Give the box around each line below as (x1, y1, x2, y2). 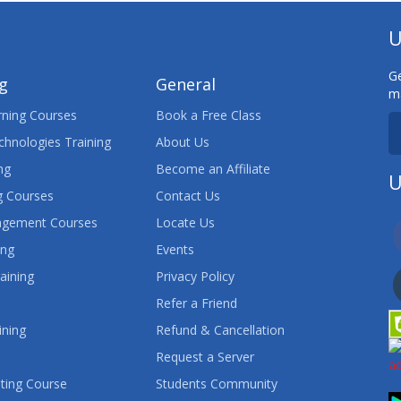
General (155, 73, 216, 95)
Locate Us (155, 214, 215, 231)
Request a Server (155, 348, 254, 365)
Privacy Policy (155, 268, 235, 285)
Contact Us (155, 187, 220, 204)
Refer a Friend (155, 294, 237, 311)
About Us (155, 133, 209, 150)
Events (155, 241, 194, 258)
